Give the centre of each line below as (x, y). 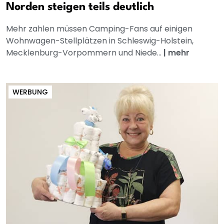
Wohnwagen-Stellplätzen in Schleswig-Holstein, (100, 41)
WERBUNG (30, 92)
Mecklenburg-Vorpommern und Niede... (85, 53)
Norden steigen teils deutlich (80, 7)
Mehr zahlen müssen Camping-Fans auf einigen (99, 29)
